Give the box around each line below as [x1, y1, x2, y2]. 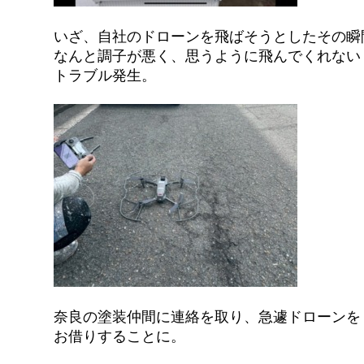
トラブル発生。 [54, 65, 157, 84]
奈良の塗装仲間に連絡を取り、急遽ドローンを [54, 306, 362, 327]
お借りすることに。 [54, 326, 186, 346]
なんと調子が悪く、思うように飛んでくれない [54, 45, 362, 65]
